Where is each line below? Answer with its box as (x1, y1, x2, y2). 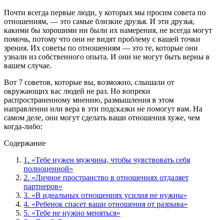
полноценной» (24, 164, 73, 173)
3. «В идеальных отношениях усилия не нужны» (24, 191, 187, 199)
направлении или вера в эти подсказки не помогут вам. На (4, 104, 202, 113)
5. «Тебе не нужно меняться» (24, 208, 120, 217)
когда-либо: (4, 122, 42, 131)
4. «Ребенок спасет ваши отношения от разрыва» (24, 199, 188, 208)
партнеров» (24, 182, 62, 191)
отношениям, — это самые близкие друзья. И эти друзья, (4, 17, 194, 26)
